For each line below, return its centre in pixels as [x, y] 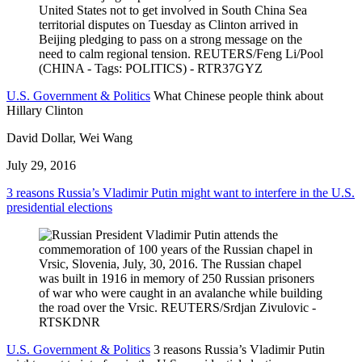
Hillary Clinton [45, 111]
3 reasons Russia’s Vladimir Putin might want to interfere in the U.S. [181, 193]
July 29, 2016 [41, 166]
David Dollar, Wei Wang [69, 138]
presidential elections [59, 208]
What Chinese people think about [238, 96]
